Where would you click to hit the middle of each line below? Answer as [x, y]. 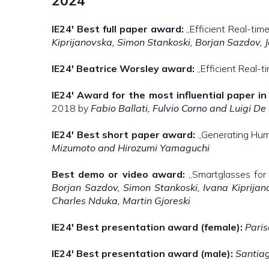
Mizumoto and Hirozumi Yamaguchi [131, 148]
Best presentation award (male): [155, 253]
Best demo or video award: [118, 174]
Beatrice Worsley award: [135, 68]
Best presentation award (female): [159, 227]
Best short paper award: [136, 134]
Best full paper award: [130, 29]
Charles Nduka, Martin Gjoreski [121, 201]
